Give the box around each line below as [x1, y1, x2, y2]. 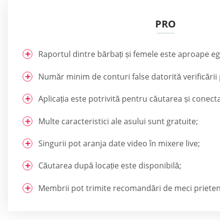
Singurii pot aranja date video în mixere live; [38, 137, 200, 149]
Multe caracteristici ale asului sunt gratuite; [38, 115, 198, 127]
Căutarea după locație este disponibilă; [38, 160, 181, 171]
